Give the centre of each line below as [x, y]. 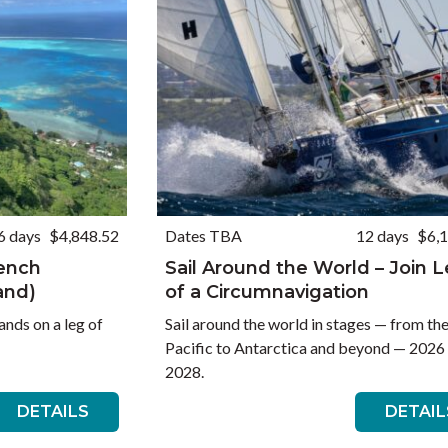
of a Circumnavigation [266, 292]
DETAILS [52, 411]
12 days [383, 235]
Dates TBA [203, 235]
